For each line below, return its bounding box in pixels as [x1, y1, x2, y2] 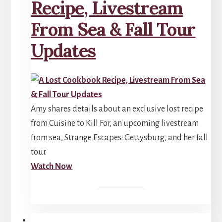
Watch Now [31, 162, 73, 171]
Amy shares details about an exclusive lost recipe [31, 105, 204, 114]
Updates [31, 39, 96, 62]
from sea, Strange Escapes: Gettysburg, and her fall [31, 133, 209, 143]
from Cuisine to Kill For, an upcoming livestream [31, 119, 199, 128]
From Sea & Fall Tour [31, 18, 196, 41]
